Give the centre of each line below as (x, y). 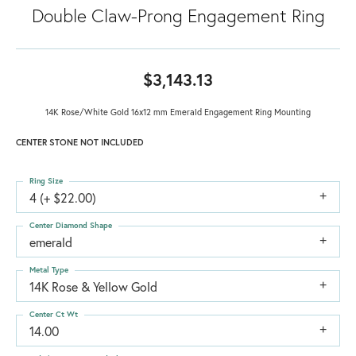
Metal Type (49, 269)
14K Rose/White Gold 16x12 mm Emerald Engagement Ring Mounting (178, 111)
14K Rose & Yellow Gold (93, 286)
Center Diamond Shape (71, 225)
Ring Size (46, 180)
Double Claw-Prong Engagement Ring (178, 15)
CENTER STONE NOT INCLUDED (80, 141)
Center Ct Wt (54, 314)
